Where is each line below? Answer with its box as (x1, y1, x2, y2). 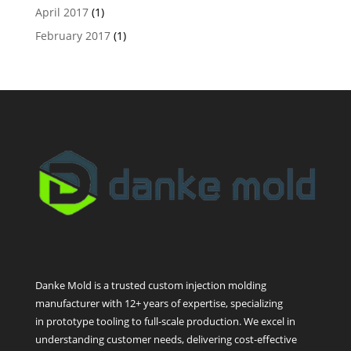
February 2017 (34, 28, 110, 44)
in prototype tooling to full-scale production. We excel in (34, 314, 295, 329)
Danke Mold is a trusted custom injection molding (34, 278, 266, 293)
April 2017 (34, 5, 89, 20)
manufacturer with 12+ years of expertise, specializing (34, 296, 283, 311)
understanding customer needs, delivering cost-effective (34, 332, 297, 347)
